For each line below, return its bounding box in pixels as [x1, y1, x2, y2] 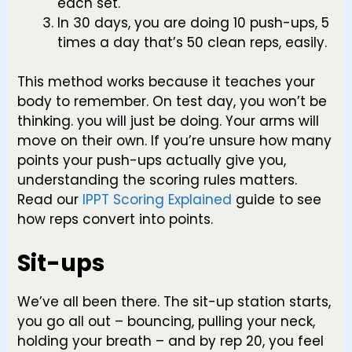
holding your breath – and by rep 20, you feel [17, 331, 324, 350]
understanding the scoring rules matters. [17, 170, 297, 190]
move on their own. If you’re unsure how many [17, 131, 332, 151]
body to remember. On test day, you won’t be [17, 92, 327, 112]
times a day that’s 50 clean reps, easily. [57, 32, 327, 52]
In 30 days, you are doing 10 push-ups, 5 [57, 13, 329, 32]
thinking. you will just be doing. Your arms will [17, 112, 319, 131]
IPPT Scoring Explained [82, 190, 232, 210]
